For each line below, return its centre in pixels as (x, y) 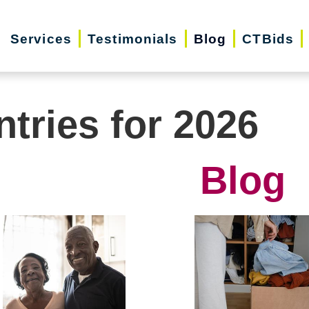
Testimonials (133, 39)
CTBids (268, 39)
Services (41, 39)
